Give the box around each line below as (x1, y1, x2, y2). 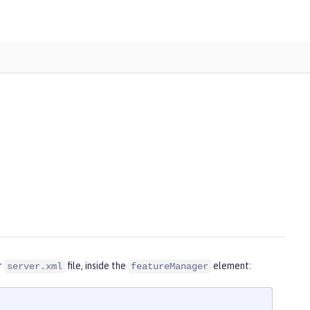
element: (211, 260, 251, 272)
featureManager (131, 261, 208, 273)
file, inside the (65, 260, 128, 272)
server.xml (7, 261, 62, 273)
